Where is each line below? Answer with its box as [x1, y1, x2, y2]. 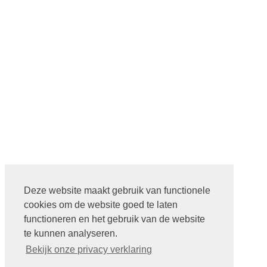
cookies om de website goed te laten [24, 200, 178, 210]
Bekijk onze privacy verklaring [26, 244, 153, 255]
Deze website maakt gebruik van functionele [24, 185, 210, 196]
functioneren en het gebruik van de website [24, 214, 205, 225]
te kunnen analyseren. [24, 228, 117, 239]
